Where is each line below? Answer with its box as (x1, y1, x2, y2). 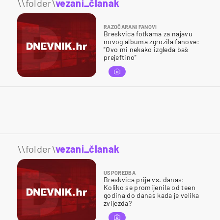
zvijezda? (104, 198, 132, 207)
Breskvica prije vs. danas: (104, 175, 185, 184)
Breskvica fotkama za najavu (104, 29, 193, 38)
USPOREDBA (104, 169, 136, 176)
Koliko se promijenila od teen (104, 183, 195, 192)
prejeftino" (104, 53, 137, 61)
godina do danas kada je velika (104, 191, 199, 199)
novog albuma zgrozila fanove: (104, 37, 199, 46)
